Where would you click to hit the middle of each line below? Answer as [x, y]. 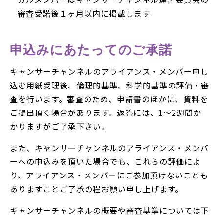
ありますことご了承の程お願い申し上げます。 [97, 189]
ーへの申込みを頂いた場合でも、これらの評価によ [105, 161]
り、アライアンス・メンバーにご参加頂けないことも [109, 175]
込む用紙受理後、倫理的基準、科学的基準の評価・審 [109, 85]
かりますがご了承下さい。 [60, 126]
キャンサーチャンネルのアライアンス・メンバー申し [109, 71]
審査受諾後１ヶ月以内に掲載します [84, 13]
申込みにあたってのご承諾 [91, 49]
